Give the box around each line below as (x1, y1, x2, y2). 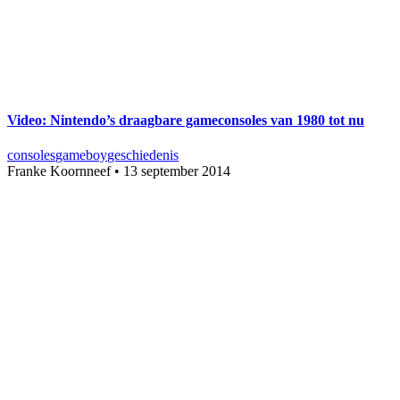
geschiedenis (107, 147, 179, 163)
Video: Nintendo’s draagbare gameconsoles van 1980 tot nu (7, 112, 364, 129)
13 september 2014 (123, 163, 230, 179)
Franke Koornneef (7, 163, 111, 179)
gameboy (55, 147, 107, 163)
